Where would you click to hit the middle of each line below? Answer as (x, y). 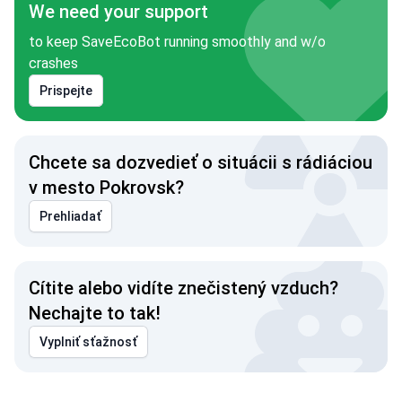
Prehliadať (70, 216)
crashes (53, 63)
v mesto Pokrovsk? (106, 188)
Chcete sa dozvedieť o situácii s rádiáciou (201, 162)
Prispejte (66, 91)
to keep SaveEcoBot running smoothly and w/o (177, 42)
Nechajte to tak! (95, 313)
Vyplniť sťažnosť (88, 342)
